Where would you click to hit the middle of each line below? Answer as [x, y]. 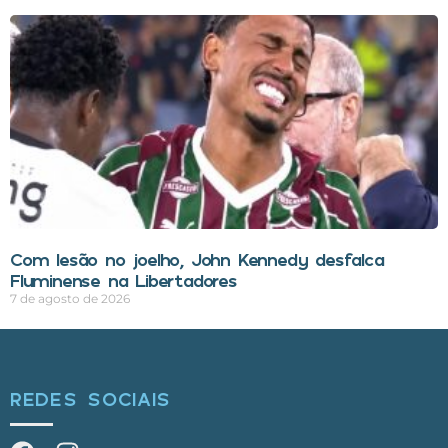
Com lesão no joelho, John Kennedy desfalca [197, 258]
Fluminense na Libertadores [123, 279]
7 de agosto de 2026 [70, 298]
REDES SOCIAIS [91, 398]
